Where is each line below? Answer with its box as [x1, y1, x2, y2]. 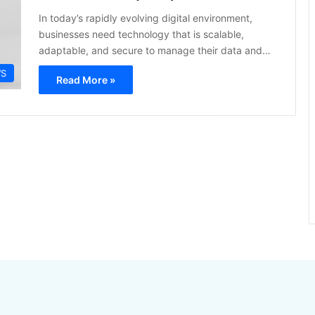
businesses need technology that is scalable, [39, 28, 244, 40]
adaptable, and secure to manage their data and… [39, 44, 271, 56]
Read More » [56, 74, 115, 86]
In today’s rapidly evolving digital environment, [39, 12, 252, 24]
